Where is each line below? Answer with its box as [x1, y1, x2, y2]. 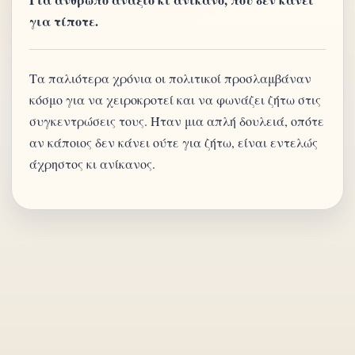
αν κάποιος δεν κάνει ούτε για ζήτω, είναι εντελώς [29, 134, 318, 151]
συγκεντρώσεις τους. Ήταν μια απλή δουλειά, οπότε [29, 113, 324, 129]
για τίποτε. [29, 12, 98, 30]
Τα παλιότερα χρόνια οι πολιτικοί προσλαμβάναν [29, 70, 311, 86]
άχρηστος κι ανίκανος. [29, 155, 155, 172]
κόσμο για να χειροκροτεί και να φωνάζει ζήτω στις [29, 91, 321, 108]
